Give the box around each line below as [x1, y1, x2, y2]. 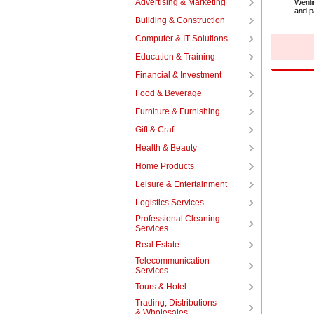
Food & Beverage [135, 88, 202, 98]
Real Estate [135, 240, 179, 250]
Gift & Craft [135, 125, 176, 135]
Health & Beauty [135, 143, 197, 153]
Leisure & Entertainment [135, 179, 227, 189]
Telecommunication [135, 256, 210, 266]
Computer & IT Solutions [135, 34, 228, 43]
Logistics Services [135, 198, 204, 207]
